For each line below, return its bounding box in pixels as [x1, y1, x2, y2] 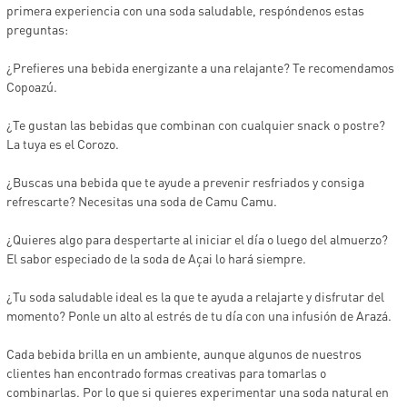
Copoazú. [6, 78, 58, 94]
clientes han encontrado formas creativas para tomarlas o [6, 364, 327, 381]
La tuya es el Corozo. [6, 135, 120, 152]
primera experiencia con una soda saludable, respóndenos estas [6, 2, 365, 18]
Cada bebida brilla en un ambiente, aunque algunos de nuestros [6, 345, 362, 362]
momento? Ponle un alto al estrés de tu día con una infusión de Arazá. [6, 307, 392, 323]
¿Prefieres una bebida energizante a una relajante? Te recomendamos [6, 59, 395, 75]
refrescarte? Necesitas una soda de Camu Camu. [6, 193, 278, 209]
